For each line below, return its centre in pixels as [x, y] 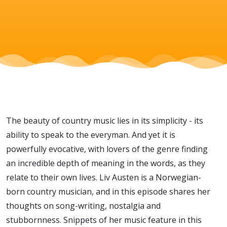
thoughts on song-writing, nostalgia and [83, 205]
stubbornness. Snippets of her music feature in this [104, 220]
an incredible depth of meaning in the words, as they [106, 163]
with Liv [135, 50]
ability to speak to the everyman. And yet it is [91, 135]
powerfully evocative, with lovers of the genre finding [107, 149]
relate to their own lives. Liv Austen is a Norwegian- [104, 177]
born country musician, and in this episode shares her [108, 191]
